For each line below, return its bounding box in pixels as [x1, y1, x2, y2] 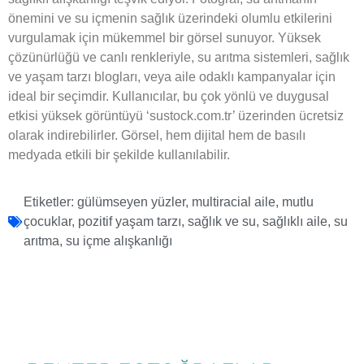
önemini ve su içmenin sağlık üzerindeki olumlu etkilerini [8, 11, 332, 25]
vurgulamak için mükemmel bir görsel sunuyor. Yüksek [8, 30, 321, 45]
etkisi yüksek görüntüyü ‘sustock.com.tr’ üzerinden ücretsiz [8, 108, 344, 123]
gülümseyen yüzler [77, 195, 185, 210]
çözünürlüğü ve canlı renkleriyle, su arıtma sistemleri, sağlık [8, 50, 349, 64]
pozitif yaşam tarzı [78, 214, 181, 229]
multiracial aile [192, 195, 275, 210]
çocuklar [24, 214, 71, 229]
